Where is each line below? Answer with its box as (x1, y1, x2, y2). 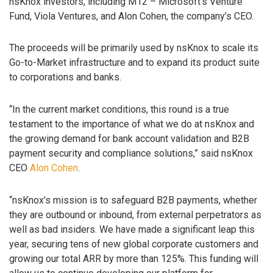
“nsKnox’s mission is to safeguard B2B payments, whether (9, 194, 257, 206)
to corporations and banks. (9, 71, 121, 83)
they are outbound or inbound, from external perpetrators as (9, 208, 261, 221)
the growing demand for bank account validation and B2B (9, 133, 249, 145)
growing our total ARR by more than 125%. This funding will (9, 252, 258, 264)
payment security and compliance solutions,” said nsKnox (9, 147, 253, 160)
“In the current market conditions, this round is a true (9, 104, 229, 116)
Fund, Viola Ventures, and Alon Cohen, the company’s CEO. (9, 10, 253, 22)
